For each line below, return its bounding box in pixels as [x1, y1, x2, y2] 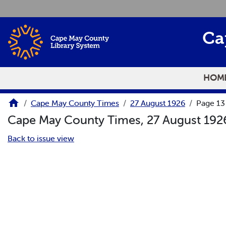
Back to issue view [8, 133, 74, 143]
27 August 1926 [130, 98, 185, 108]
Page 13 [196, 98, 225, 108]
